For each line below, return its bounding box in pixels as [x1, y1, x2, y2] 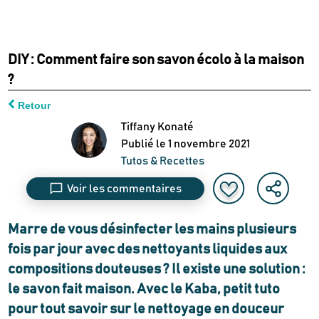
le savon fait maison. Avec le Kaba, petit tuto [8, 282, 281, 297]
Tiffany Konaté [120, 120, 194, 132]
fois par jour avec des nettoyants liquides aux [8, 242, 288, 257]
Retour [18, 99, 51, 111]
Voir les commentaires [67, 182, 182, 194]
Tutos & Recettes [120, 155, 204, 167]
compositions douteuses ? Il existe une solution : [8, 262, 306, 277]
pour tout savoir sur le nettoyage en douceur [8, 302, 285, 317]
